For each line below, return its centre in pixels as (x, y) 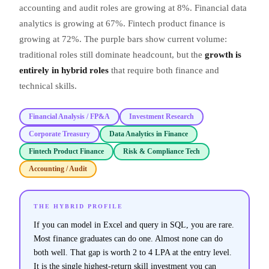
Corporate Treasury (59, 134)
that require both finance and (164, 71)
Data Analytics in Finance (149, 134)
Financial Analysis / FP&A (69, 117)
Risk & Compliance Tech (162, 152)
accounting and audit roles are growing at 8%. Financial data (133, 8)
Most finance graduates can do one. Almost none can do (128, 239)
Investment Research (162, 117)
